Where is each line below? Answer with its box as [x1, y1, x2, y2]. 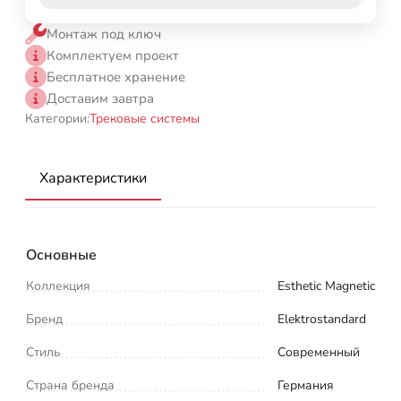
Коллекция [26, 277, 90, 294]
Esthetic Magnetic [277, 277, 375, 294]
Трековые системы [90, 109, 200, 127]
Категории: [25, 109, 90, 127]
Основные [26, 244, 97, 265]
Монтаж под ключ [47, 24, 161, 43]
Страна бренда [26, 376, 115, 394]
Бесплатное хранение [47, 67, 185, 86]
